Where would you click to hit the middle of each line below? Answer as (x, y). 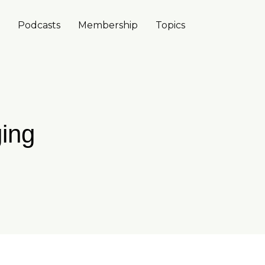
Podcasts (39, 25)
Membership (108, 25)
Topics (170, 25)
